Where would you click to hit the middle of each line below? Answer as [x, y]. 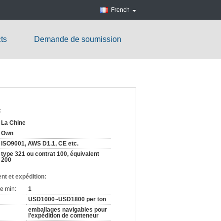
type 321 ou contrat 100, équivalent [50, 154]
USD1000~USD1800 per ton [67, 199]
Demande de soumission [78, 39]
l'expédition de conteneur [63, 216]
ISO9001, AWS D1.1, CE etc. [40, 144]
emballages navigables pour [68, 210]
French [120, 10]
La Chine [13, 123]
